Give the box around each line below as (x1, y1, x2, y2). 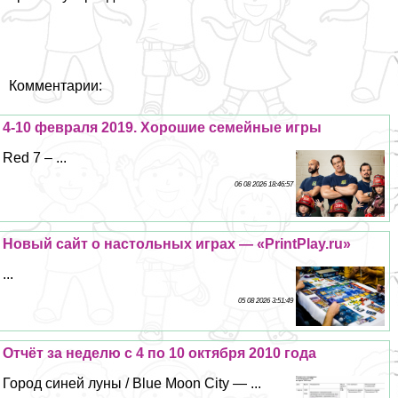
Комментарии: (9, 78, 102, 94)
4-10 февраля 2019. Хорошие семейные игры (3, 120, 322, 136)
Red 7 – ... (3, 150, 68, 166)
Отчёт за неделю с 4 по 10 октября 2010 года (3, 346, 317, 362)
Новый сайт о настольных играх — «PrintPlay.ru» (3, 236, 352, 252)
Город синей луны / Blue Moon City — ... (3, 376, 262, 392)
